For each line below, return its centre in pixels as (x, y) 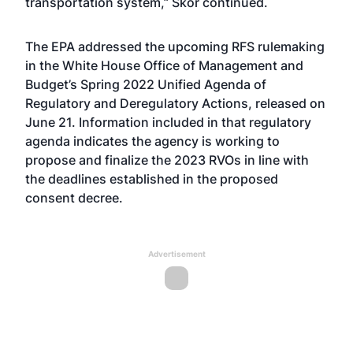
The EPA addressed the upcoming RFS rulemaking (175, 46)
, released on (287, 103)
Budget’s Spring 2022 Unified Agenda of (146, 84)
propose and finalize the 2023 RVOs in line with (167, 160)
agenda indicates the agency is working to (152, 141)
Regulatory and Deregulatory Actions (137, 103)
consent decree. (74, 198)
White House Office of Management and (183, 65)
